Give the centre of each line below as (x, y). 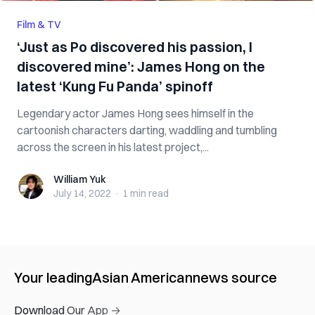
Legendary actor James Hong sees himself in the (135, 113)
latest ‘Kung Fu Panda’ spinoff (115, 86)
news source (235, 277)
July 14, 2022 (82, 193)
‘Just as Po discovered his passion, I (135, 47)
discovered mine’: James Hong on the (141, 66)
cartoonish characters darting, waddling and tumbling (147, 130)
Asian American (142, 277)
